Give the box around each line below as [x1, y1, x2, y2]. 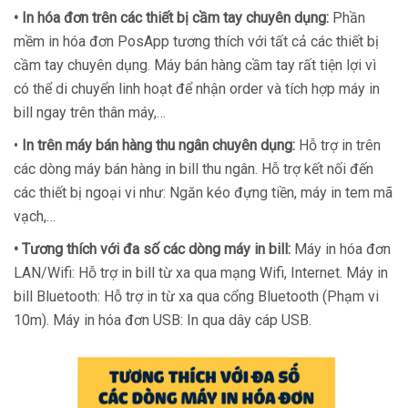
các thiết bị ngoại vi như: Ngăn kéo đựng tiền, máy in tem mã [14, 183, 393, 201]
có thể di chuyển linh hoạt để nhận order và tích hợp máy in [14, 79, 380, 97]
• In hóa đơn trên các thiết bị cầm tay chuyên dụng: [14, 8, 332, 26]
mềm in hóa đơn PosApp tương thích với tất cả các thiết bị [14, 32, 379, 50]
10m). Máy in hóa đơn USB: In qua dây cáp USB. [14, 311, 311, 329]
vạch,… [14, 207, 56, 225]
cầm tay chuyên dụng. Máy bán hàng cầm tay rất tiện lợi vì [14, 56, 376, 74]
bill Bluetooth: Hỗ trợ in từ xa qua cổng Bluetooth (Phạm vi [14, 287, 379, 305]
